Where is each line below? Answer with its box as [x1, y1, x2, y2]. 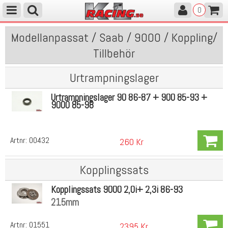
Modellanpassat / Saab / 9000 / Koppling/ [11, 30, 217, 45]
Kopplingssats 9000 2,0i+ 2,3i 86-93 [50, 183, 183, 196]
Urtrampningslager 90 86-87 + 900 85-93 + [50, 91, 207, 104]
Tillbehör [93, 45, 135, 61]
